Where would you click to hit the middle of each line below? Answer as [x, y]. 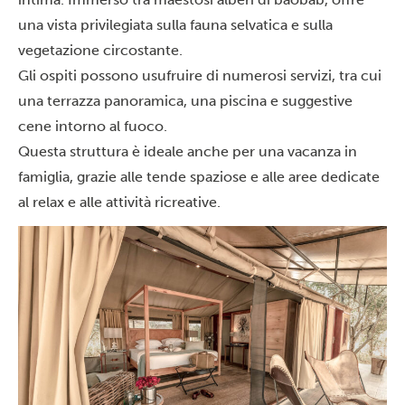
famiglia [44, 177]
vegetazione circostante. [100, 50]
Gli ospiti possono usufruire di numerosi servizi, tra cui [200, 75]
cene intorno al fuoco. [93, 126]
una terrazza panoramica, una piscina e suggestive [185, 101]
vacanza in [322, 151]
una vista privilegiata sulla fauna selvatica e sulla [175, 25]
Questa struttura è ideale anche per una [153, 151]
